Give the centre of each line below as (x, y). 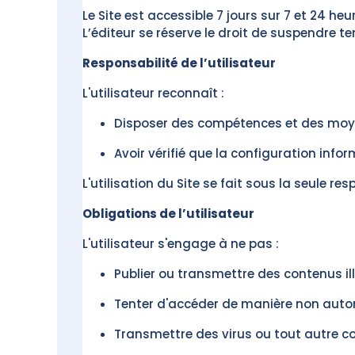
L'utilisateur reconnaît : (153, 93)
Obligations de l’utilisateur (168, 214)
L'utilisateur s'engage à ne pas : (181, 244)
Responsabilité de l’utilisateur (179, 63)
